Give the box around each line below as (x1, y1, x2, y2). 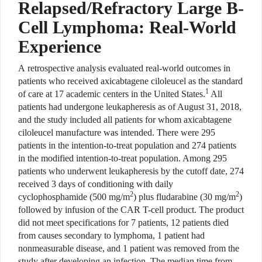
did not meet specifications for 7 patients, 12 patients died (18, 218, 229, 228)
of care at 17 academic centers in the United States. (18, 89, 205, 99)
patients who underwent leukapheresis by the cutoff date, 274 (18, 166, 244, 177)
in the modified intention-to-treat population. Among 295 (18, 153, 227, 164)
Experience (18, 37, 101, 57)
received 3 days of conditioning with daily (18, 179, 173, 189)
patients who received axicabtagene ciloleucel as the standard (18, 76, 243, 87)
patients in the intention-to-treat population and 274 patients (18, 140, 236, 151)
